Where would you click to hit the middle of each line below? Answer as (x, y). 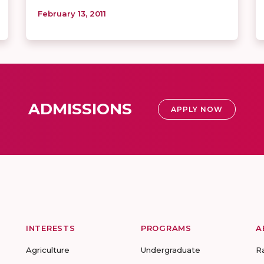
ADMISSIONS (80, 109)
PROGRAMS (166, 228)
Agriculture (48, 250)
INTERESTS (51, 228)
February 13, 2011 (72, 13)
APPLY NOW (197, 109)
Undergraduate (171, 250)
